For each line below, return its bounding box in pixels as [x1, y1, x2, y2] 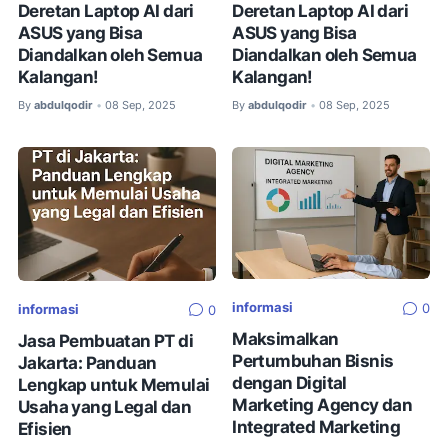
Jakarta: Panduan [18, 351, 157, 373]
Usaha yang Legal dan [18, 395, 191, 417]
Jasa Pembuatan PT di [18, 329, 193, 351]
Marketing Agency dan [232, 394, 413, 416]
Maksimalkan [232, 328, 339, 350]
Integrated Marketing [232, 416, 401, 438]
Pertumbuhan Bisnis [232, 350, 394, 372]
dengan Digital [232, 372, 347, 394]
